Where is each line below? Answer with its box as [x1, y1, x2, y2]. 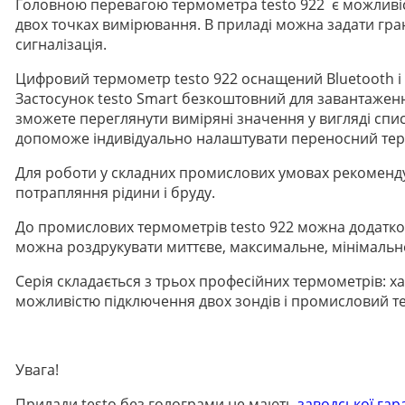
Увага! [15, 359, 59, 380]
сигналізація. [15, 33, 107, 54]
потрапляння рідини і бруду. [15, 182, 215, 202]
